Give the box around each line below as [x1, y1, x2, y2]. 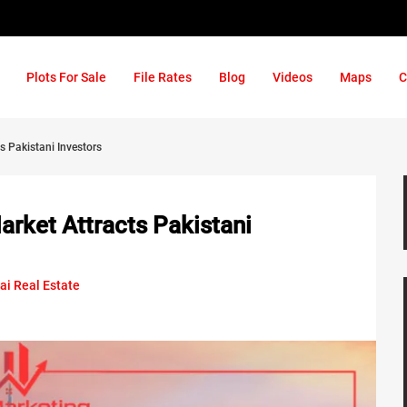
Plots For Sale [26, 70, 106, 84]
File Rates [134, 70, 192, 84]
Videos [273, 70, 313, 84]
